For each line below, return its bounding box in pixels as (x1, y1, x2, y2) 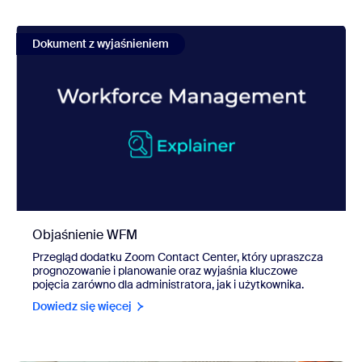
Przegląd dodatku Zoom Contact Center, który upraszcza (32, 250, 323, 265)
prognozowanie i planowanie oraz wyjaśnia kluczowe (32, 263, 297, 279)
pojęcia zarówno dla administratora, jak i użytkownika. (32, 277, 304, 293)
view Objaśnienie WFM (16, 23, 151, 40)
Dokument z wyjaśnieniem (32, 36, 169, 52)
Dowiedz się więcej (32, 299, 132, 314)
